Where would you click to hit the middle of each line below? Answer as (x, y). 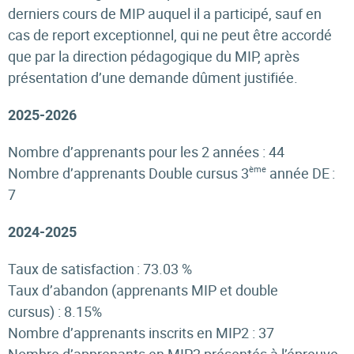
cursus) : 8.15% (58, 311)
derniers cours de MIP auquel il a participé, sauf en (165, 13)
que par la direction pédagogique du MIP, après (154, 56)
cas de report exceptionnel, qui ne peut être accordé (170, 35)
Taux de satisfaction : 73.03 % (102, 269)
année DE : (301, 173)
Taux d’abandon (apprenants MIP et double (143, 290)
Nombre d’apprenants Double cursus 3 (128, 173)
